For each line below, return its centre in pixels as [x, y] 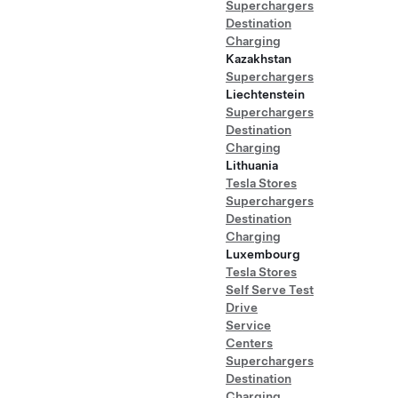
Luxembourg [263, 254]
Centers [249, 343]
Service [248, 325]
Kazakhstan [259, 59]
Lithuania [252, 165]
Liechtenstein [265, 94]
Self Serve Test [270, 290]
